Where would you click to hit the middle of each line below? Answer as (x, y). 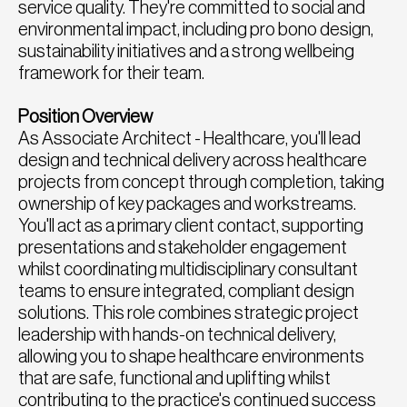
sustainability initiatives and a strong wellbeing (186, 51)
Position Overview (85, 117)
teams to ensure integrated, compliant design (186, 291)
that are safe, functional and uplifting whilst (174, 378)
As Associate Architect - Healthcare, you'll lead (189, 139)
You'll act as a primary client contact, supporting (191, 226)
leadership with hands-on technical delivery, (177, 335)
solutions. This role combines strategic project (189, 313)
